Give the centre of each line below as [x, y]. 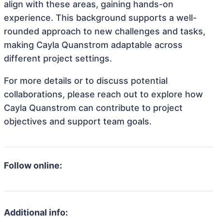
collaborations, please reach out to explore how [103, 94]
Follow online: [33, 165]
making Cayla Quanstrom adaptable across [93, 45]
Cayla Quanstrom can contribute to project [93, 108]
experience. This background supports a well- [100, 18]
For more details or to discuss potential [86, 81]
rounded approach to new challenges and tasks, [105, 31]
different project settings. [58, 58]
